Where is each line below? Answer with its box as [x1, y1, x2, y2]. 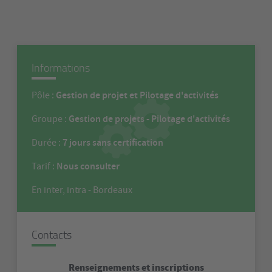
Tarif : [32, 160, 56, 172]
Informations [32, 60, 90, 75]
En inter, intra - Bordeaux [32, 184, 132, 196]
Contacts [32, 227, 72, 242]
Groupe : [32, 113, 69, 125]
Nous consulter [56, 160, 120, 172]
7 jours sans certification [63, 136, 163, 149]
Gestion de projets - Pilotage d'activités [69, 112, 230, 125]
